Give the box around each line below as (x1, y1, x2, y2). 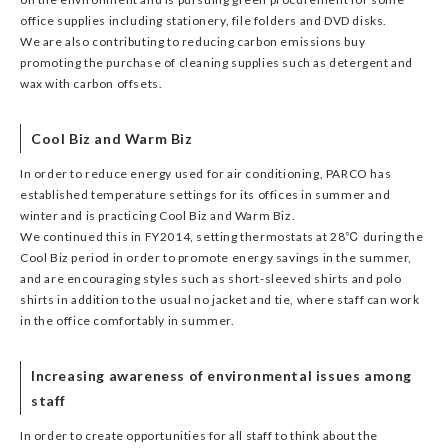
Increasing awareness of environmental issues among (31, 367, 413, 384)
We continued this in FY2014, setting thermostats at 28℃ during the (20, 229, 424, 244)
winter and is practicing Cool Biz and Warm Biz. (20, 208, 296, 223)
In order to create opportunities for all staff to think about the (20, 428, 379, 443)
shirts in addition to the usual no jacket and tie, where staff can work (20, 292, 420, 307)
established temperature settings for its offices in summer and (20, 187, 391, 202)
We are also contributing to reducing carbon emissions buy (20, 34, 366, 49)
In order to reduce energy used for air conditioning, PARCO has (20, 166, 392, 181)
